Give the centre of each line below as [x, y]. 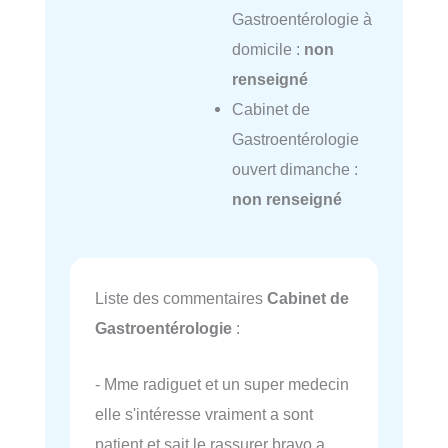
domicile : [267, 48]
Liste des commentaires [181, 298]
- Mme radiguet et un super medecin [222, 384]
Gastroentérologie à [301, 18]
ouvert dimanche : [294, 168]
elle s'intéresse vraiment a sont [204, 414]
